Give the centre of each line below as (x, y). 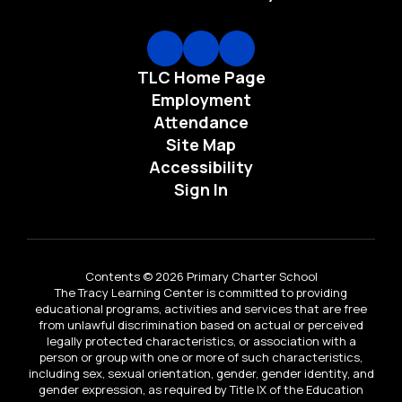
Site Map (201, 144)
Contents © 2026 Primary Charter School (201, 276)
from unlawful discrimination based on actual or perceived (201, 324)
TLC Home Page (201, 77)
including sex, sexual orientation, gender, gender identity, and (201, 373)
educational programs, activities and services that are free (201, 308)
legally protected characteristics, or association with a (201, 341)
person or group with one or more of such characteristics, (201, 357)
